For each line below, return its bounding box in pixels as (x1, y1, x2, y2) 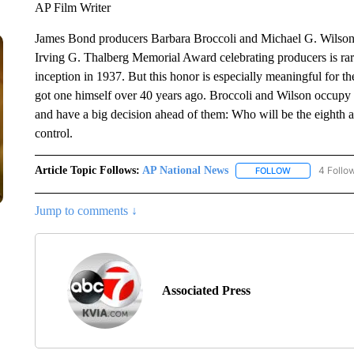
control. (34, 126, 73, 140)
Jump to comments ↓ (34, 204, 137, 218)
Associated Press (161, 284, 250, 298)
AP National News (141, 164, 228, 176)
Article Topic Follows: (34, 164, 140, 176)
